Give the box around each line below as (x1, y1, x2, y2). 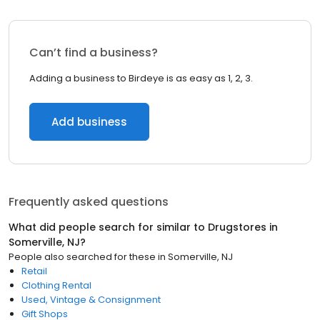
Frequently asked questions (9, 194, 169, 210)
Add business (51, 114, 127, 129)
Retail (21, 264, 47, 278)
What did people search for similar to (9, 220, 208, 234)
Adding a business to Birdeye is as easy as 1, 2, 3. (29, 71, 253, 85)
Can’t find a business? (29, 44, 158, 61)
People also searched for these (9, 250, 156, 264)
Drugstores (208, 220, 266, 234)
